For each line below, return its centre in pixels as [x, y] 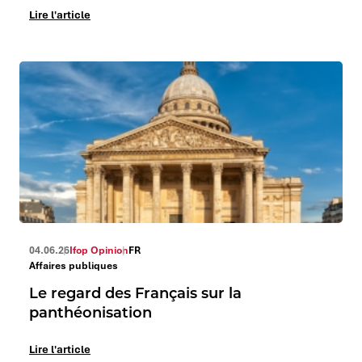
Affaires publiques [74, 265]
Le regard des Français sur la [135, 293]
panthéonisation [90, 312]
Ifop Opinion [99, 250]
